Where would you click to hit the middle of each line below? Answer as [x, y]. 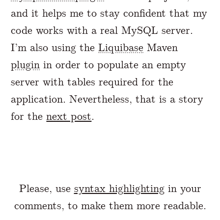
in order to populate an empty [113, 65]
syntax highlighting [119, 189]
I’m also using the [55, 48]
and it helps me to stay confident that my [109, 13]
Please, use [46, 189]
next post [69, 116]
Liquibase [121, 48]
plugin [26, 65]
